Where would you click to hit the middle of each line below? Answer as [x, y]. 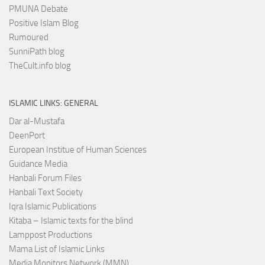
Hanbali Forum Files [45, 178]
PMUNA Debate [38, 9]
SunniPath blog [37, 51]
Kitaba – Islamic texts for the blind [71, 220]
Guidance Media [38, 164]
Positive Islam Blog [44, 23]
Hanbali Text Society [46, 192]
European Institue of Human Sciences [78, 149]
